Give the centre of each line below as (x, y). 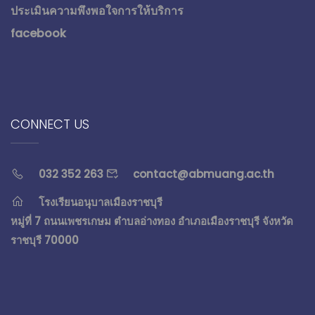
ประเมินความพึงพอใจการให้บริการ (97, 11)
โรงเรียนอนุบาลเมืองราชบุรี (101, 202)
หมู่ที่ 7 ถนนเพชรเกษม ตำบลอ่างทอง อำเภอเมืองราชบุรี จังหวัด (152, 221)
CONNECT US (50, 124)
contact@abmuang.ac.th (204, 174)
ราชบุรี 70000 (45, 240)
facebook (38, 33)
